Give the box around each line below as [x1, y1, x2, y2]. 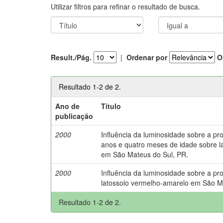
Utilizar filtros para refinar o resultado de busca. [51, 1, 200, 11]
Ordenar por [126, 52, 167, 62]
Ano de [55, 101, 80, 111]
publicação [55, 111, 94, 121]
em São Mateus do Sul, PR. [101, 149, 189, 159]
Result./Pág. [51, 52, 92, 62]
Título [101, 101, 121, 111]
